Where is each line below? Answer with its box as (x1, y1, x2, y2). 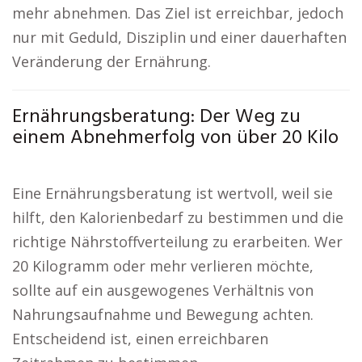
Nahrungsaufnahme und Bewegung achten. (12, 305, 314, 324)
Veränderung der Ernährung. (12, 52, 211, 71)
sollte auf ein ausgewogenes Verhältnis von (12, 280, 314, 300)
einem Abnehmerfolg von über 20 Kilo (12, 123, 339, 154)
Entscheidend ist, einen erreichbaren (12, 329, 268, 348)
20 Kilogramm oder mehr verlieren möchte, (12, 256, 314, 276)
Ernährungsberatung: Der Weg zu (12, 102, 301, 133)
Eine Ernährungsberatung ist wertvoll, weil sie (12, 183, 333, 203)
